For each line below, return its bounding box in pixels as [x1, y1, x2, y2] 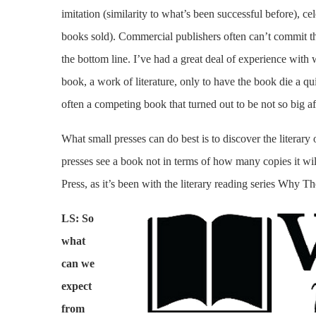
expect [61, 280, 92, 292]
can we [61, 257, 95, 269]
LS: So [61, 212, 94, 224]
